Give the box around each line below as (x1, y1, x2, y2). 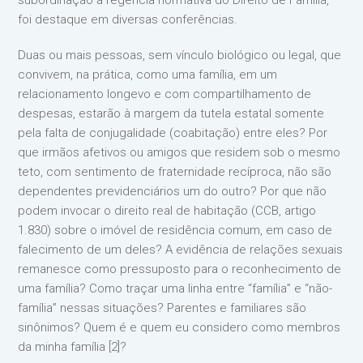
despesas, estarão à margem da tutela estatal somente (18, 105, 325, 121)
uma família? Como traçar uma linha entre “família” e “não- (18, 280, 333, 296)
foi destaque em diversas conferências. (18, 11, 238, 27)
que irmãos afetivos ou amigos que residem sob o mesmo (18, 144, 341, 160)
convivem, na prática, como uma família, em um (18, 66, 278, 82)
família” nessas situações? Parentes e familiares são (18, 300, 307, 315)
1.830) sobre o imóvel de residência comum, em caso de (18, 222, 333, 237)
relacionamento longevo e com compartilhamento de (18, 86, 312, 101)
